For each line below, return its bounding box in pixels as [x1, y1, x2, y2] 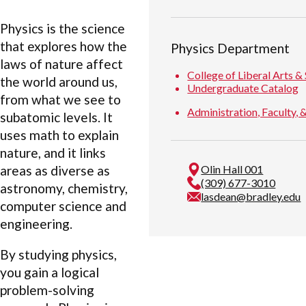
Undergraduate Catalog [187, 81, 299, 95]
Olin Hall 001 [201, 163, 264, 176]
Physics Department [171, 40, 290, 57]
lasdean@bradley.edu [201, 190, 301, 204]
